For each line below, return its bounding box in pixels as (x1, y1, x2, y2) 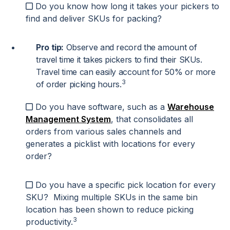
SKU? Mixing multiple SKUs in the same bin (26, 192, 198, 203)
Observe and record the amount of (64, 42, 197, 53)
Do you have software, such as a (35, 102, 167, 112)
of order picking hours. (36, 79, 122, 90)
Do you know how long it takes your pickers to (35, 1, 219, 12)
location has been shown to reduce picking (26, 204, 194, 215)
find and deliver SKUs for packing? (26, 13, 162, 24)
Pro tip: (36, 42, 64, 53)
